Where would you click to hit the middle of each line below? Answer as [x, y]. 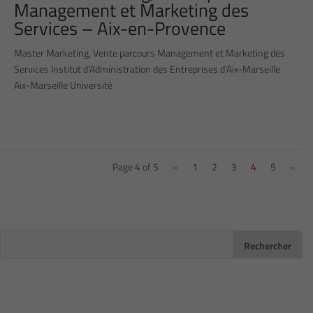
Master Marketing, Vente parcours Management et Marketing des [150, 53]
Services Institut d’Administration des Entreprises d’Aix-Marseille [147, 69]
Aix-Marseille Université [63, 85]
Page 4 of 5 [136, 167]
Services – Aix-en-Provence [120, 29]
